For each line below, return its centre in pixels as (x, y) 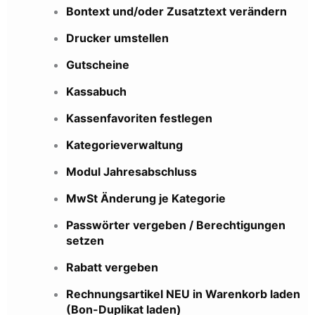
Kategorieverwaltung (124, 145)
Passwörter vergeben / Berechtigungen (176, 225)
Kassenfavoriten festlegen (139, 118)
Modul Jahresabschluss (131, 172)
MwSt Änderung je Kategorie (146, 199)
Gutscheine (98, 65)
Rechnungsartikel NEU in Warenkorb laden (183, 294)
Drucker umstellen (117, 38)
